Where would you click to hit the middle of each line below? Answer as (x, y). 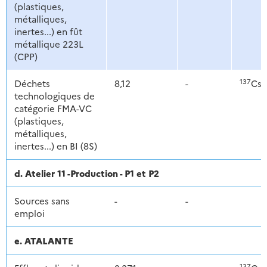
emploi (29, 213)
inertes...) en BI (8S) (55, 146)
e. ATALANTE (44, 241)
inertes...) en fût (48, 32)
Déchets (32, 83)
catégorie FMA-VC (53, 108)
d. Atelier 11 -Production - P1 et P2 (86, 173)
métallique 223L (49, 44)
